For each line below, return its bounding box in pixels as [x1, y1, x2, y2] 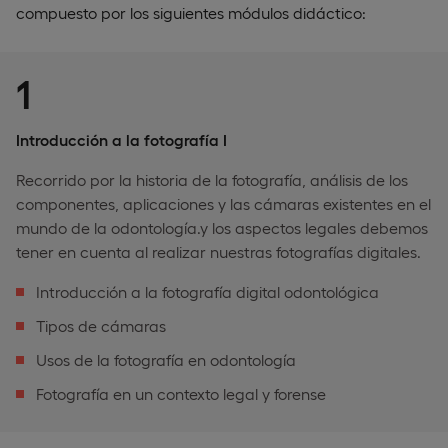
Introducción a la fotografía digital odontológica [36, 281, 379, 301]
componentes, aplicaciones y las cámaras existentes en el [16, 193, 431, 213]
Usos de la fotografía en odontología [36, 349, 296, 369]
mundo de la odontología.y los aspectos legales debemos [16, 217, 428, 237]
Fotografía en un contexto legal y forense [36, 383, 326, 403]
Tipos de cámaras [36, 315, 166, 335]
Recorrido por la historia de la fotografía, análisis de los [16, 169, 408, 189]
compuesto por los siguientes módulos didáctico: [16, 2, 366, 22]
